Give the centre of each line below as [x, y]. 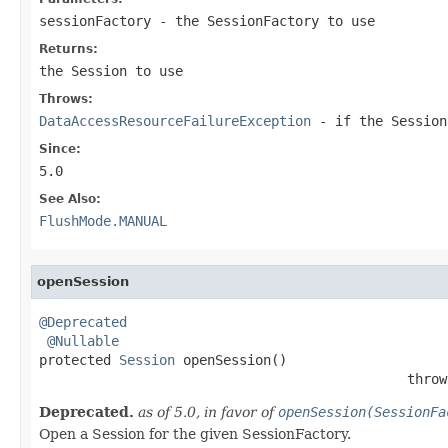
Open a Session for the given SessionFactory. [195, 433]
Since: [60, 148]
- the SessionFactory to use [263, 20]
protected [79, 359]
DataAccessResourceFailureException [175, 120]
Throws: [66, 98]
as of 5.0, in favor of [208, 411]
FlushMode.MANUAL [103, 220]
